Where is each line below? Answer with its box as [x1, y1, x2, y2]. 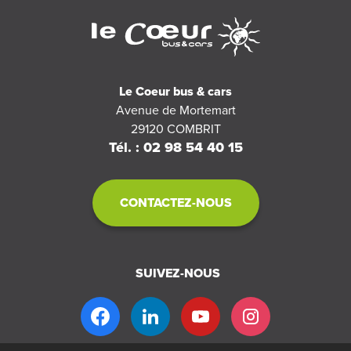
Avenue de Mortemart [115, 103, 236, 119]
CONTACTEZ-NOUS [119, 195, 232, 212]
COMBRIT [166, 121, 221, 138]
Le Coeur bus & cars [119, 84, 232, 100]
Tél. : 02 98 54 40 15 [108, 139, 243, 157]
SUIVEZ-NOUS [135, 266, 220, 282]
